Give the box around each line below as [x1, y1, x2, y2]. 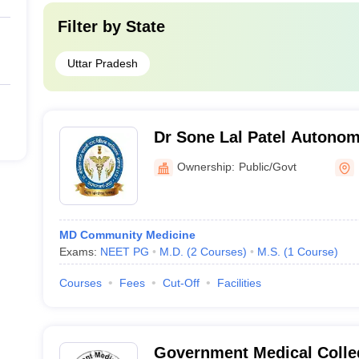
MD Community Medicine [58, 228, 196, 241]
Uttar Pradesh [67, 57, 138, 70]
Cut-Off [162, 276, 200, 289]
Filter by [57, 18, 126, 35]
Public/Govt [238, 159, 296, 173]
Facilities [216, 276, 261, 289]
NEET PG [99, 245, 149, 258]
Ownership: [176, 159, 235, 173]
